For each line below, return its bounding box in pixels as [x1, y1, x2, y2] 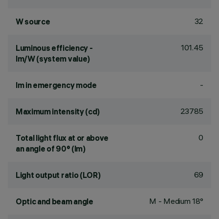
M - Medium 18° [149, 196, 203, 206]
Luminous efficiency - [16, 43, 93, 53]
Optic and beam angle [16, 197, 93, 206]
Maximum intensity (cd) [16, 107, 100, 116]
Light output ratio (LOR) [16, 170, 101, 180]
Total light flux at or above [16, 133, 109, 143]
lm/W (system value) [16, 54, 90, 64]
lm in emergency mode [16, 80, 97, 90]
